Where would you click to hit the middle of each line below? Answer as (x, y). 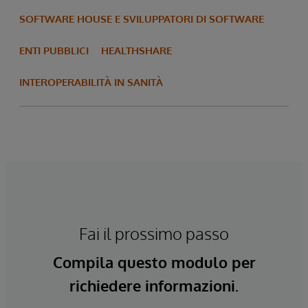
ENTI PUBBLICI (54, 51)
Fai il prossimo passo (154, 234)
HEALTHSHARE (136, 51)
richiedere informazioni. (154, 286)
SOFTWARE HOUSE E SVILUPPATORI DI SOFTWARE (142, 19)
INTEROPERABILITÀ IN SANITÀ (91, 82)
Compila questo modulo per (154, 262)
